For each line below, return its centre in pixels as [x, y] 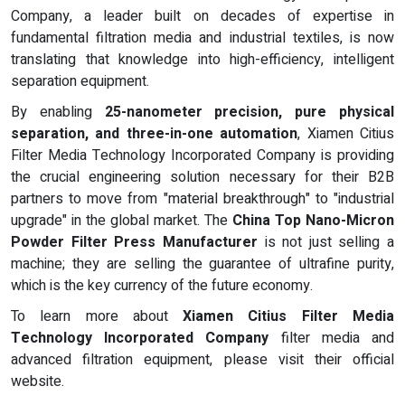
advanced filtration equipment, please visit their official [202, 360]
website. [38, 382]
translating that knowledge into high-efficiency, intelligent [202, 60]
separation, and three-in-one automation [155, 134]
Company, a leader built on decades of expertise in [202, 17]
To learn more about [97, 317]
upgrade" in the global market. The [122, 221]
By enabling [58, 113]
